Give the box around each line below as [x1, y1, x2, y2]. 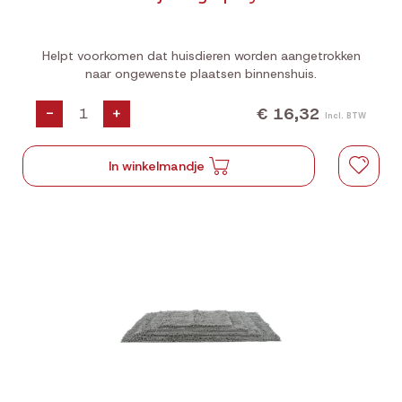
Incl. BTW [325, 109, 366, 121]
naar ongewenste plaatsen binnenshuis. [85, 66, 317, 82]
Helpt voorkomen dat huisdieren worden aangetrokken [41, 48, 361, 64]
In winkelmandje [109, 158, 205, 174]
